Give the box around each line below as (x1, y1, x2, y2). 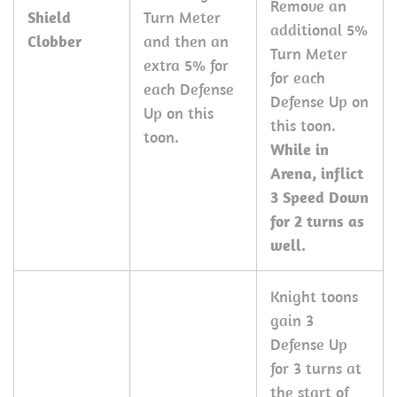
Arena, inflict (270, 163, 363, 183)
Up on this (144, 103, 214, 123)
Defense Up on (270, 91, 369, 112)
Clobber (27, 31, 82, 51)
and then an (144, 31, 229, 51)
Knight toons (270, 286, 358, 307)
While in (270, 139, 329, 160)
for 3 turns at (270, 358, 362, 378)
